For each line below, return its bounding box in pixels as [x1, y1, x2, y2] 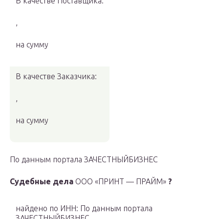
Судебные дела [10, 177, 73, 186]
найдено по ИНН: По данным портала [16, 204, 153, 213]
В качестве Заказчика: [16, 72, 97, 81]
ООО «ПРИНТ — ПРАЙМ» [73, 177, 168, 186]
